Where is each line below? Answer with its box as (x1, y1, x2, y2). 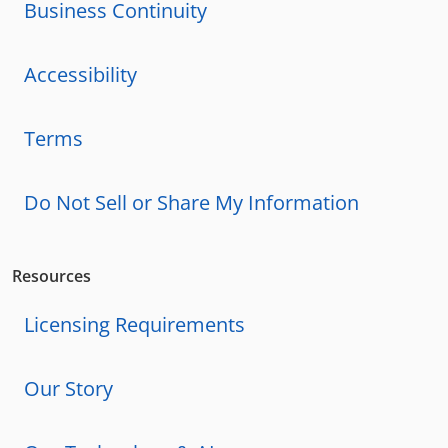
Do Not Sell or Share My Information (24, 188, 359, 216)
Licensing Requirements (24, 310, 245, 338)
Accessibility (24, 60, 137, 88)
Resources (12, 264, 91, 287)
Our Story (24, 374, 113, 402)
